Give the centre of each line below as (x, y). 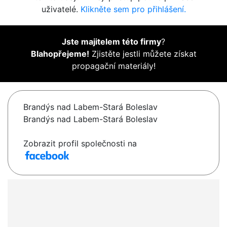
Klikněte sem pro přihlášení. (133, 9)
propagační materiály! (113, 66)
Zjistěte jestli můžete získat (143, 54)
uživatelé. (61, 9)
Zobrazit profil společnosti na (80, 144)
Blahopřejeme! (60, 54)
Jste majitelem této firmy (111, 42)
